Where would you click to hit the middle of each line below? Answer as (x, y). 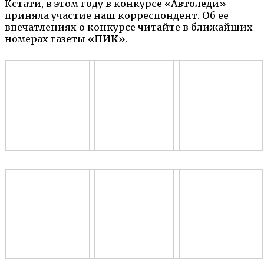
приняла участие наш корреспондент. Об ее (117, 15)
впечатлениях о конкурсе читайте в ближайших (129, 27)
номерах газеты (46, 39)
